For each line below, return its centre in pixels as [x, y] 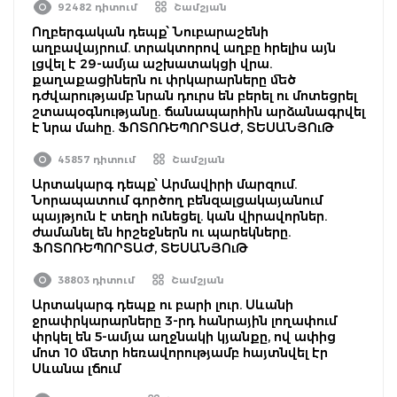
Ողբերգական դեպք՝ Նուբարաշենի [150, 31]
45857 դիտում [97, 159]
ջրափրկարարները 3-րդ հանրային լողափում [184, 320]
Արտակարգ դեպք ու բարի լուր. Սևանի [163, 304]
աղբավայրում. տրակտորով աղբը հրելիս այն [184, 47]
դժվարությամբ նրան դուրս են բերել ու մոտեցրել [195, 95]
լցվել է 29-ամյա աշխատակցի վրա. [152, 63]
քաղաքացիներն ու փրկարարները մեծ [164, 79]
